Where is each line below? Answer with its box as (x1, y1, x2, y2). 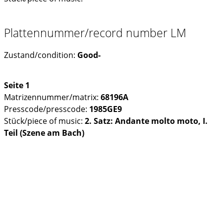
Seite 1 (4, 80, 30, 91)
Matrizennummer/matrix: (4, 92, 101, 103)
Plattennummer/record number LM (4, 25, 186, 41)
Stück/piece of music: (4, 115, 85, 127)
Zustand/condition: (4, 50, 77, 61)
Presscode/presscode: (4, 104, 89, 115)
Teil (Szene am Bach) (4, 127, 84, 139)
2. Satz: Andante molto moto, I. (85, 115, 208, 127)
